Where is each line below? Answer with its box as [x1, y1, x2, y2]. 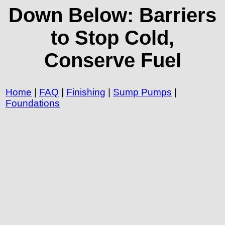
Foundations [6, 97, 60, 108]
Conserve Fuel [44, 49, 181, 71]
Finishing [66, 86, 105, 97]
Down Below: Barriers [9, 4, 216, 26]
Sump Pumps [113, 86, 172, 97]
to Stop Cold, [51, 27, 174, 49]
